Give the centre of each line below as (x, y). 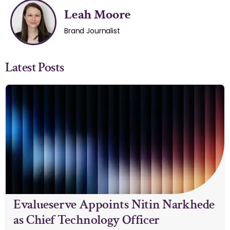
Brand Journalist (92, 31)
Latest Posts (35, 67)
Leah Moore (98, 15)
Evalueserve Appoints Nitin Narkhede (114, 204)
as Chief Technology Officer (87, 219)
